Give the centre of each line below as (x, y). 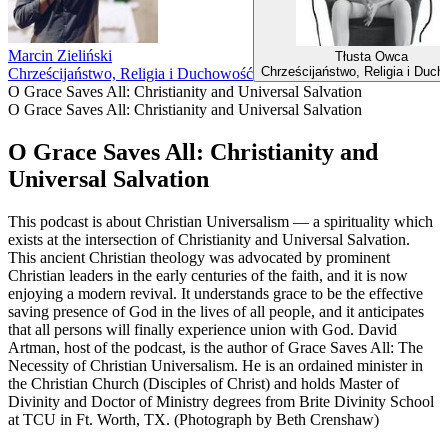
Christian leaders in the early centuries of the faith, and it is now (208, 275)
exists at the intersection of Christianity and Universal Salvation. (209, 239)
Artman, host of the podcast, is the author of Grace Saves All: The (215, 347)
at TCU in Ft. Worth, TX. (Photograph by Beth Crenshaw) (193, 419)
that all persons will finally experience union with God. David (202, 329)
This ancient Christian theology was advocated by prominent (199, 257)
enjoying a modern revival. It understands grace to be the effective (215, 293)
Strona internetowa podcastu (97, 437)
